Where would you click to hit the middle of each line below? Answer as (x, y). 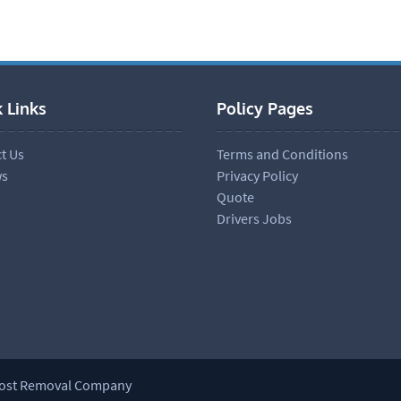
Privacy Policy (257, 175)
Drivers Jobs (254, 218)
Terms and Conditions (282, 154)
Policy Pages (264, 108)
